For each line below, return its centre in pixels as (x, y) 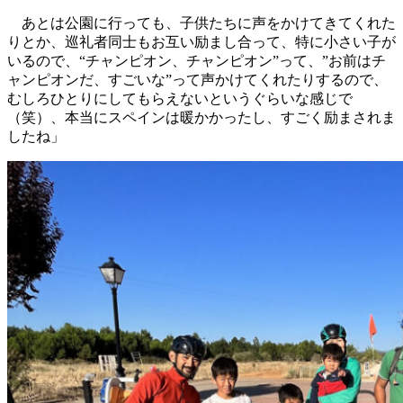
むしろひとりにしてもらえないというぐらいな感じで (180, 99)
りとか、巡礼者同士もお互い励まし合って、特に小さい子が (201, 42)
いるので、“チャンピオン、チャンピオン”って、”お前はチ (197, 61)
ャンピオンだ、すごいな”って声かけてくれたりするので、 (197, 80)
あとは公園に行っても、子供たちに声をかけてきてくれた (201, 23)
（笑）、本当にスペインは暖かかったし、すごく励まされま (201, 118)
